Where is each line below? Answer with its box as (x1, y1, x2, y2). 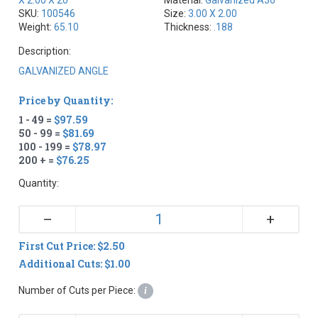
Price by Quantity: (18, 93, 114, 107)
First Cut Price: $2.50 (18, 238, 126, 253)
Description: (18, 45, 72, 57)
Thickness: (164, 21, 214, 33)
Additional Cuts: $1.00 (18, 256, 131, 270)
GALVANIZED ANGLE (18, 65, 109, 77)
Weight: (18, 21, 55, 33)
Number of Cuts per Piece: (18, 284, 138, 296)
